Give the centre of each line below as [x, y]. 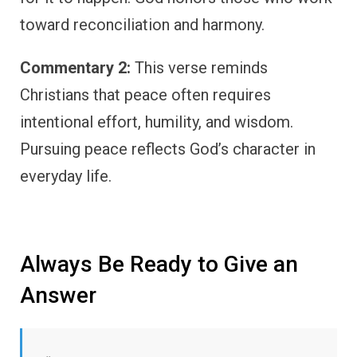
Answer [58, 295]
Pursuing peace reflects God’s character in [168, 149]
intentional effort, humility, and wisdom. [157, 122]
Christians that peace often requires [145, 94]
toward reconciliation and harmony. [142, 24]
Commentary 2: [75, 67]
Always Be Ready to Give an [159, 264]
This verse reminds [199, 67]
